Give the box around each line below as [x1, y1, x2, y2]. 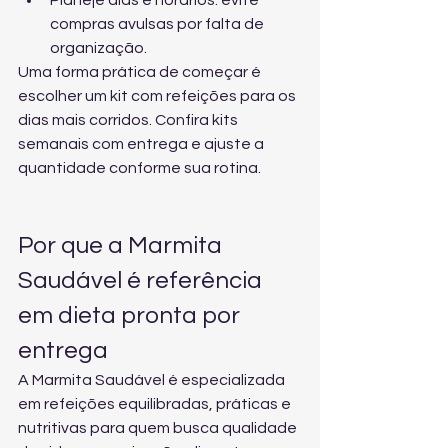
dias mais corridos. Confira [18, 112, 212, 128]
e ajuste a [188, 136, 267, 152]
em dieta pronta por [18, 303, 245, 328]
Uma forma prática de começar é [18, 64, 264, 80]
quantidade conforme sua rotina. [18, 160, 261, 176]
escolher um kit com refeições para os [18, 88, 299, 104]
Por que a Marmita [18, 233, 227, 258]
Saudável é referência [18, 268, 267, 293]
